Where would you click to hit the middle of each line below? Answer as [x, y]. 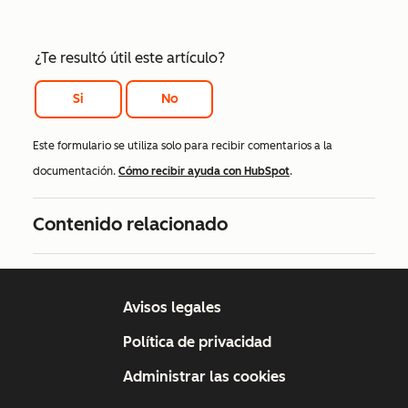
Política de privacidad [197, 342]
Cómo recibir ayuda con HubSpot [204, 172]
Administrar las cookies [204, 377]
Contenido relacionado [130, 224]
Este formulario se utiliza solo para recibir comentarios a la [183, 146]
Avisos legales [172, 308]
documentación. [76, 172]
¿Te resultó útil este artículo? [130, 58]
